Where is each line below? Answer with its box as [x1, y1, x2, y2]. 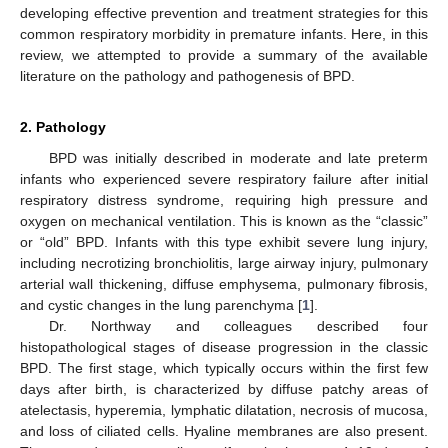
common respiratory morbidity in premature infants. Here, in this [20, 26, 428, 43]
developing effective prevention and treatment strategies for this [20, 5, 428, 22]
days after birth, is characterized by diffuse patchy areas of [20, 381, 428, 398]
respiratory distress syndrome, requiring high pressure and [20, 192, 428, 209]
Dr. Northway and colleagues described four [48, 318, 428, 335]
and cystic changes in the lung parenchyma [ [20, 297, 302, 314]
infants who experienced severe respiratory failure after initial [20, 171, 428, 188]
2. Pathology [20, 119, 106, 136]
